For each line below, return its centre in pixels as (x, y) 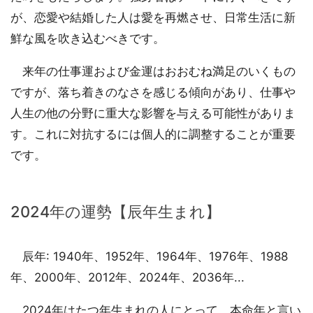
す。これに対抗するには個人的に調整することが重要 (153, 134)
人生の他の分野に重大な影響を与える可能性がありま (153, 114)
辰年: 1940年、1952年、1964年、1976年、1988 (149, 257)
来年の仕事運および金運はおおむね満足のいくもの (153, 72)
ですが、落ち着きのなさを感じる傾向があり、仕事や (153, 93)
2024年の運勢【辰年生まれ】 (116, 212)
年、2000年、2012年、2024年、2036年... (128, 278)
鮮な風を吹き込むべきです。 (88, 39)
